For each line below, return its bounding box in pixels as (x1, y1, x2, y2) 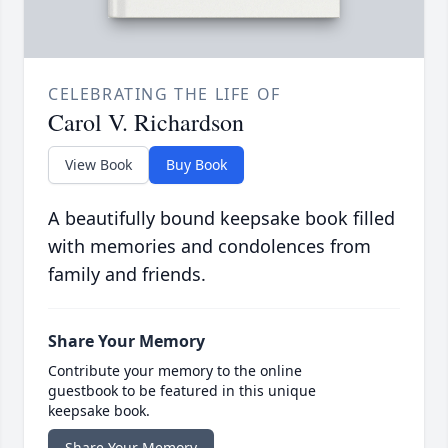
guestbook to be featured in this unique (48, 381, 316, 401)
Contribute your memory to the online (48, 361, 302, 381)
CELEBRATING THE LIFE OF (48, 83, 281, 106)
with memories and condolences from (48, 234, 371, 259)
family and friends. (48, 262, 206, 287)
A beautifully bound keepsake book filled (48, 206, 395, 231)
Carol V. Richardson (48, 106, 244, 139)
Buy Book (166, 155, 227, 175)
